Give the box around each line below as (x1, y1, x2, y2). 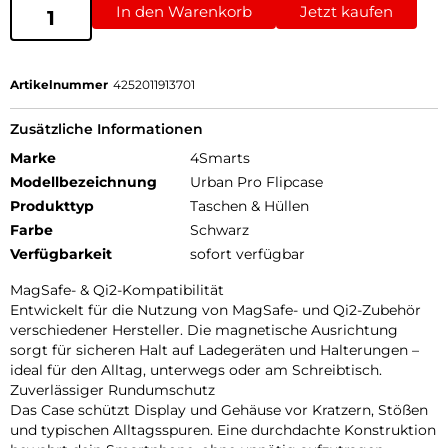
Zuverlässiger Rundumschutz (10, 381, 215, 400)
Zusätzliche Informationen (10, 120, 203, 139)
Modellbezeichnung (10, 173, 157, 192)
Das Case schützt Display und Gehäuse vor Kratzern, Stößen (10, 401, 428, 420)
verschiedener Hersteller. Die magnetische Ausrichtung (10, 321, 398, 340)
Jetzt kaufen (300, 2, 393, 22)
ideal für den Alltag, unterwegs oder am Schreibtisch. (10, 361, 382, 380)
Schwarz (190, 221, 249, 240)
